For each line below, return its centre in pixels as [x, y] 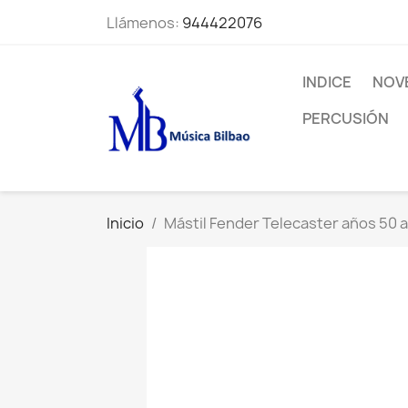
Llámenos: [144, 23]
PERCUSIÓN [346, 118]
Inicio [125, 223]
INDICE [327, 82]
